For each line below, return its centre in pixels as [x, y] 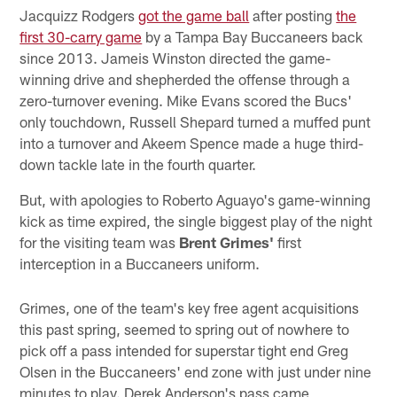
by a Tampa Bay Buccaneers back [253, 36]
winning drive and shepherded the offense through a [185, 78]
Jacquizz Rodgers [79, 15]
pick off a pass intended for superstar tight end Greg [184, 350]
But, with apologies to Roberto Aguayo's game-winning [195, 199]
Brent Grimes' [227, 241]
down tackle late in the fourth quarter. [138, 163]
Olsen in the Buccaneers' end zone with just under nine [196, 371]
